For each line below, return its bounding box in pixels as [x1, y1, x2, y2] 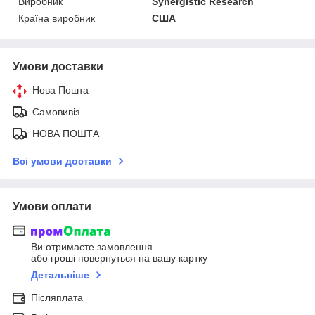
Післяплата [31, 292, 83, 304]
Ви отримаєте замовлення [31, 241, 153, 253]
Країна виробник [18, 12, 95, 24]
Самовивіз [32, 105, 79, 117]
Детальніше [31, 269, 89, 281]
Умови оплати [13, 200, 91, 212]
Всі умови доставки [13, 155, 112, 167]
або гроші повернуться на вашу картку [31, 252, 207, 264]
